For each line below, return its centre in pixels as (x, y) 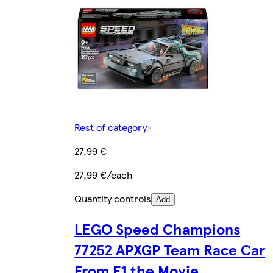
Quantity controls (113, 198)
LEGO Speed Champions (158, 228)
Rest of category (111, 127)
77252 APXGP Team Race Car (170, 249)
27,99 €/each (104, 174)
